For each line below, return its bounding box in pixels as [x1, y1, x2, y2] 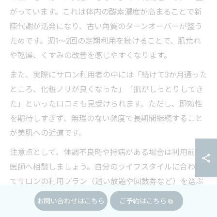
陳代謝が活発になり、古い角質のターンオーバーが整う [10, 20, 202, 32]
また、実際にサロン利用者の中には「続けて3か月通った [10, 68, 207, 80]
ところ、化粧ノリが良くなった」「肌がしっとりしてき [10, 83, 203, 95]
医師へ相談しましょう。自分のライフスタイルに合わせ [10, 160, 203, 172]
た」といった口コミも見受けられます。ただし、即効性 [10, 97, 202, 109]
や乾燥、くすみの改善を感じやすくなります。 [10, 49, 171, 61]
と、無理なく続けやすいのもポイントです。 [10, 189, 163, 201]
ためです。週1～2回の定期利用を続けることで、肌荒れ [10, 34, 201, 46]
